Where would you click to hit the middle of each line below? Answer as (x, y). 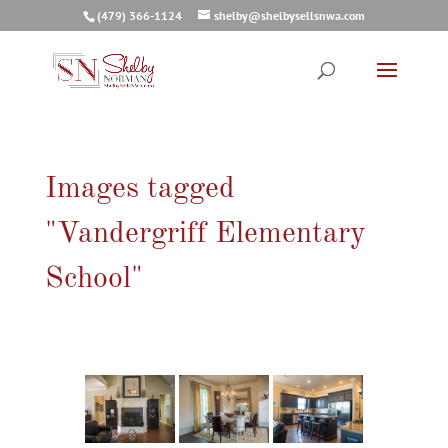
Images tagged (139, 189)
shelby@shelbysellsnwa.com (289, 15)
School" (93, 279)
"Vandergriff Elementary (205, 234)
